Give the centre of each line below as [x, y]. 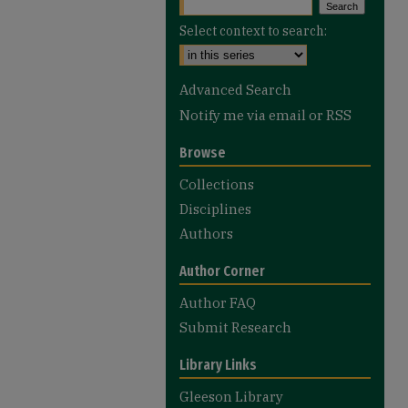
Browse [203, 153]
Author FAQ [218, 303]
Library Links [218, 365]
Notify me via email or [253, 115]
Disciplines [215, 209]
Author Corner [222, 271]
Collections [217, 184]
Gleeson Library [231, 397]
